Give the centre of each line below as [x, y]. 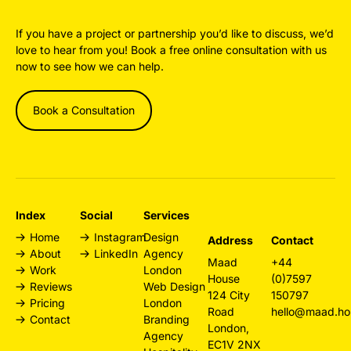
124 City [228, 295]
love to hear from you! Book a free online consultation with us [171, 49]
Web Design [175, 286]
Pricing [47, 302]
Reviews [51, 286]
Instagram [119, 237]
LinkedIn [116, 253]
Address [230, 240]
